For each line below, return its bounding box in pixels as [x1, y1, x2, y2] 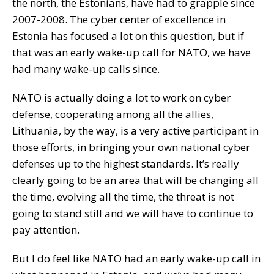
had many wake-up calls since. [12, 62, 160, 76]
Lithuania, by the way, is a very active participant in [12, 124, 259, 138]
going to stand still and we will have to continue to [12, 206, 253, 221]
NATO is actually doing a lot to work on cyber [12, 91, 231, 105]
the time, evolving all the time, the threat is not [12, 190, 234, 204]
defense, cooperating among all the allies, [12, 107, 213, 122]
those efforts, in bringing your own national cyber [12, 140, 250, 155]
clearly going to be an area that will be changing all [12, 173, 259, 188]
